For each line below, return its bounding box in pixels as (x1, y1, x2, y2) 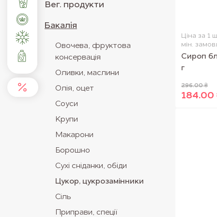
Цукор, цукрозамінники (55, 178, 144, 186)
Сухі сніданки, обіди (55, 162, 127, 170)
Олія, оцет (55, 85, 94, 93)
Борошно (55, 147, 90, 155)
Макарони (55, 131, 93, 139)
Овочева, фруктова (55, 42, 131, 50)
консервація (55, 54, 101, 62)
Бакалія (45, 21, 77, 30)
